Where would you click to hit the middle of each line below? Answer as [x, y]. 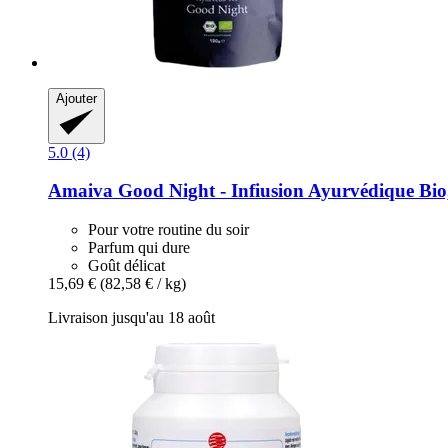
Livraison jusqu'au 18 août [131, 318]
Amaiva [80, 191]
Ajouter [76, 98]
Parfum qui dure [139, 248]
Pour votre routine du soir [168, 230]
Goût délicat [126, 266]
